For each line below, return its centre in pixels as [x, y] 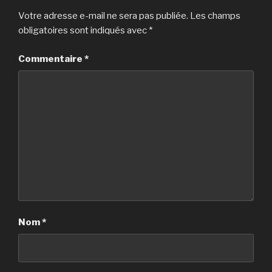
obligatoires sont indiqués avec [83, 31]
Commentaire [51, 59]
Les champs [215, 16]
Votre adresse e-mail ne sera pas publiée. [103, 16]
